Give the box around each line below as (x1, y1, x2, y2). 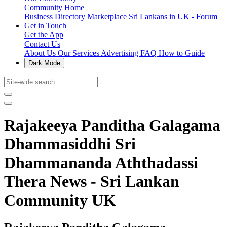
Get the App (24, 30, 63, 39)
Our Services (58, 49, 101, 57)
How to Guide (159, 49, 205, 57)
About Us (24, 49, 58, 57)
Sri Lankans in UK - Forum (129, 12, 217, 21)
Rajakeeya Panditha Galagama (4, 116, 220, 135)
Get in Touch (24, 21, 66, 30)
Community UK (4, 191, 116, 210)
